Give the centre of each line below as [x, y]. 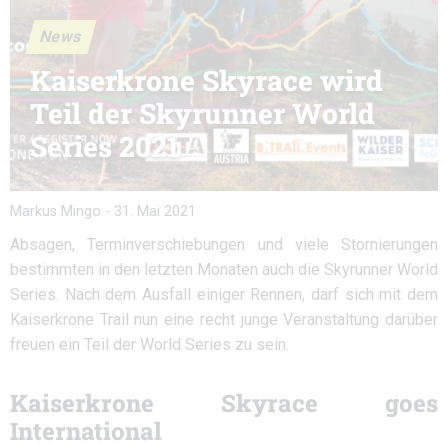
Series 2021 [105, 146]
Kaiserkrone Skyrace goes [224, 403]
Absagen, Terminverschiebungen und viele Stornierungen [224, 244]
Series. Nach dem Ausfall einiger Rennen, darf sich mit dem [224, 294]
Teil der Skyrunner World [202, 113]
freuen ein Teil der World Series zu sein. [149, 344]
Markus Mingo [55, 211]
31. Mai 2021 [155, 211]
